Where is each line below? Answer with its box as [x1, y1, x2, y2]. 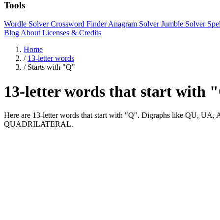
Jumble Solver [161, 20, 207, 28]
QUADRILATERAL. [4, 120, 73, 129]
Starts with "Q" [27, 63, 75, 72]
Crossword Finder [51, 20, 108, 28]
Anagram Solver [108, 20, 161, 28]
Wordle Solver [4, 20, 51, 28]
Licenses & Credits [42, 28, 101, 37]
